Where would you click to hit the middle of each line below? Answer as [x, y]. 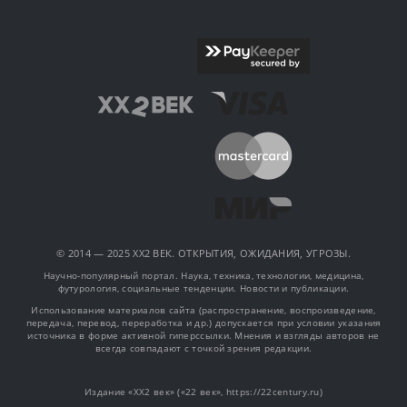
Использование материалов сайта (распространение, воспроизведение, [203, 310]
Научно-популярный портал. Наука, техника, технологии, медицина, [203, 276]
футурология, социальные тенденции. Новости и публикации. [203, 288]
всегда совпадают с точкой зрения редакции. [203, 348]
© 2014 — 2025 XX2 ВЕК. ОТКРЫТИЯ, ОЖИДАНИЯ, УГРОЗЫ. [203, 253]
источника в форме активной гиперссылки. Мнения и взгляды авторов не [203, 336]
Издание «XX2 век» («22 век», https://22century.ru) [203, 392]
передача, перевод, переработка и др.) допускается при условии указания [203, 323]
